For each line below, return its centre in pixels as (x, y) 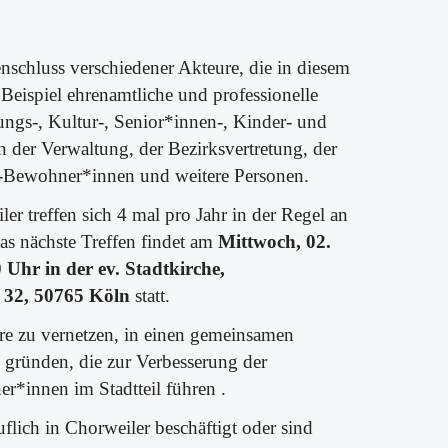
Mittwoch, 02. (275, 241)
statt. (150, 295)
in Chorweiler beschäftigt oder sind (177, 427)
